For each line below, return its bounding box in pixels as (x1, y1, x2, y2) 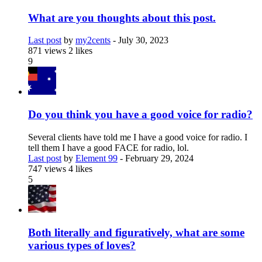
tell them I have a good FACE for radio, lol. (28, 142, 189, 153)
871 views (28, 46, 68, 56)
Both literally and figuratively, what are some (28, 226, 244, 239)
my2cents (75, 35, 111, 46)
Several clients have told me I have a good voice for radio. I (28, 132, 247, 142)
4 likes (68, 163, 92, 174)
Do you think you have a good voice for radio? (28, 108, 253, 121)
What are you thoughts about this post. (28, 11, 216, 24)
